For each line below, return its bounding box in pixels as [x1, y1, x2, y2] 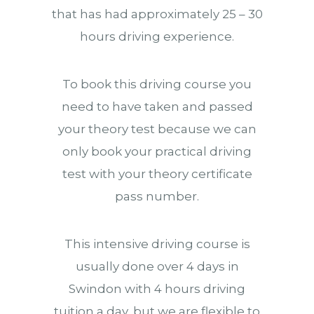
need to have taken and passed [61, 100, 253, 114]
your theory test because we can [57, 122, 257, 136]
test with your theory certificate [62, 167, 252, 181]
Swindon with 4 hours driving [69, 282, 245, 296]
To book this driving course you [62, 77, 252, 91]
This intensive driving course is [64, 237, 250, 251]
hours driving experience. [80, 29, 234, 43]
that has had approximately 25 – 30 [51, 7, 263, 21]
